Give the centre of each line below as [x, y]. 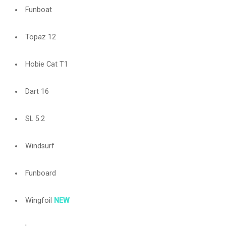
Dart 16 [37, 92]
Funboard [40, 173]
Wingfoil [39, 201]
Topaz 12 [40, 37]
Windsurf [40, 146]
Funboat [38, 10]
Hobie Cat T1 [46, 64]
